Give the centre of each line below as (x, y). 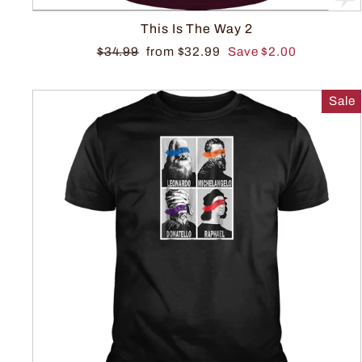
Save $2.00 (262, 52)
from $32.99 (185, 52)
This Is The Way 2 (197, 29)
